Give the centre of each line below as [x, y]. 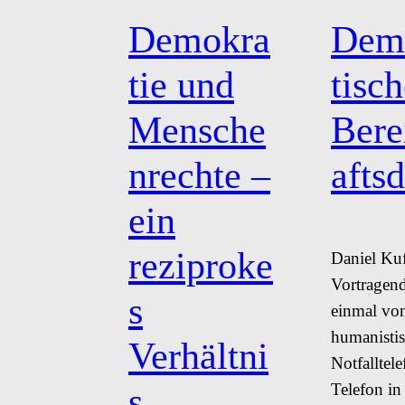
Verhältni [198, 356]
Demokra [199, 40]
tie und [181, 85]
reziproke [201, 266]
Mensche [197, 130]
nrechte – [199, 175]
